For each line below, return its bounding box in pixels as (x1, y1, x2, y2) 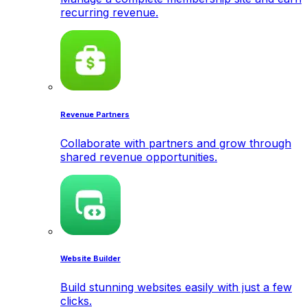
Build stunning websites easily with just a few (60, 280, 292, 295)
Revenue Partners (60, 110, 130, 119)
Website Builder (60, 254, 121, 264)
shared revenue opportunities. (60, 149, 217, 164)
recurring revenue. (60, 5, 158, 19)
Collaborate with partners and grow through (60, 136, 291, 150)
